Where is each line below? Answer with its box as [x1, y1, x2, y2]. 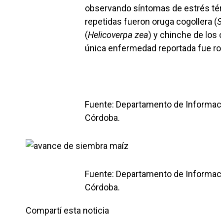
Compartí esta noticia [26, 205, 109, 216]
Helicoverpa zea [88, 30, 148, 40]
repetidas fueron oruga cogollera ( [85, 16, 217, 27]
